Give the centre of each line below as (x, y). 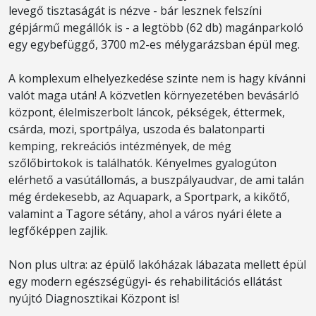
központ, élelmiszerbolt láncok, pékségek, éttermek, (147, 112)
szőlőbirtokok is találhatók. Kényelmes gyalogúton (142, 163)
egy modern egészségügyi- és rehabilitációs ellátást (145, 281)
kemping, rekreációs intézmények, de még (120, 146)
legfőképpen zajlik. (58, 231)
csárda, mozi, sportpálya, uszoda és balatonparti (136, 129)
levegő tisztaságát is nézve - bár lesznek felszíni (135, 11)
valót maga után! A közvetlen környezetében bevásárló (154, 95)
